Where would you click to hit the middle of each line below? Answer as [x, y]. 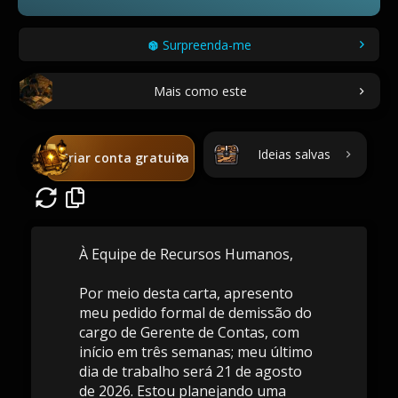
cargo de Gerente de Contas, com [189, 332]
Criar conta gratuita [125, 158]
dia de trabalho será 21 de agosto [190, 371]
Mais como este [200, 91]
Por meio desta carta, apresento [186, 293]
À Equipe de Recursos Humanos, [186, 254]
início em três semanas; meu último [195, 352]
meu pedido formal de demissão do [195, 313]
